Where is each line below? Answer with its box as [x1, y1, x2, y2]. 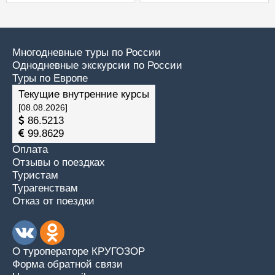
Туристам [12, 169, 58, 181]
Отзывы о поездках [12, 157, 105, 168]
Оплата [12, 144, 48, 155]
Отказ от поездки [12, 195, 95, 207]
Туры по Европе [12, 72, 88, 84]
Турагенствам [12, 182, 78, 194]
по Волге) [183, 9, 227, 23]
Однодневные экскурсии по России [12, 60, 182, 71]
